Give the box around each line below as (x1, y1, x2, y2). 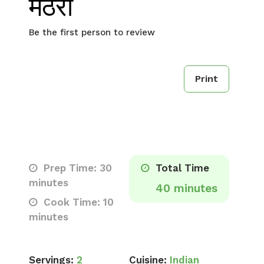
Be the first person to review (29, 27, 155, 38)
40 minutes (156, 181, 217, 195)
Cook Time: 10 (41, 196, 114, 208)
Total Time (153, 162, 209, 174)
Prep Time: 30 (41, 162, 112, 174)
